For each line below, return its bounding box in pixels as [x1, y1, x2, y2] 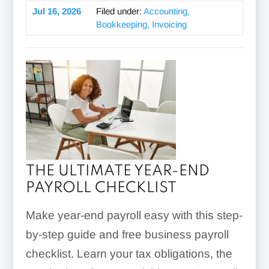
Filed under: [95, 5, 144, 16]
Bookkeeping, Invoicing [95, 19, 187, 29]
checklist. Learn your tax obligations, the [25, 247, 232, 261]
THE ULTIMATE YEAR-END [25, 164, 210, 180]
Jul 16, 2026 [32, 5, 81, 16]
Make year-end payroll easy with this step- [25, 209, 243, 222]
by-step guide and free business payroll [25, 228, 229, 241]
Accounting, [143, 5, 190, 16]
